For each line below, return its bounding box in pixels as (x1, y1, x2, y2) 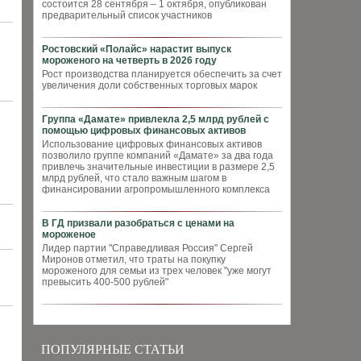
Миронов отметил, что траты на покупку (42, 254, 226, 265)
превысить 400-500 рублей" (42, 276, 168, 288)
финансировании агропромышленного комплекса (42, 184, 270, 195)
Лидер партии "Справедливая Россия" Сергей (42, 243, 253, 254)
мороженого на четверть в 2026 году (42, 55, 217, 66)
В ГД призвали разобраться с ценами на (42, 218, 234, 229)
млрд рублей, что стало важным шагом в (42, 172, 226, 184)
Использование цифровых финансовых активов (42, 139, 262, 150)
